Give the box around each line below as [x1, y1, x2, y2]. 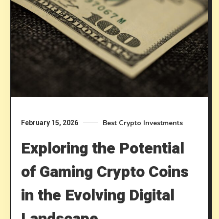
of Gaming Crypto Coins [21, 160, 189, 183]
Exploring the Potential [21, 136, 185, 160]
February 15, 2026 [21, 118, 79, 127]
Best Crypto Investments [103, 118, 183, 128]
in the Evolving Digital [21, 183, 175, 207]
